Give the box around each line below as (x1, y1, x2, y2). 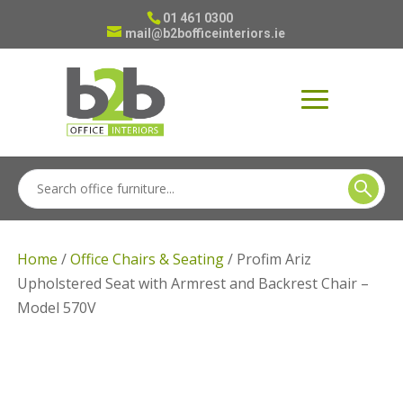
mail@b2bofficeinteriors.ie (124, 26, 285, 40)
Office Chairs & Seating (70, 249, 225, 269)
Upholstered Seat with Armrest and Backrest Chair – (17, 273, 370, 293)
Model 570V (17, 298, 97, 318)
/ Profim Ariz (224, 249, 312, 269)
